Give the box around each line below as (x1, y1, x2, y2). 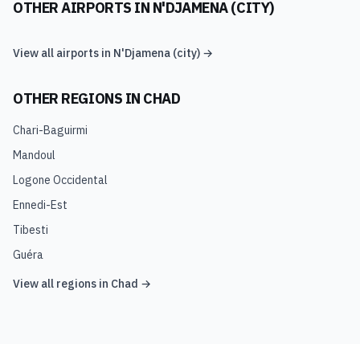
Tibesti (13, 223, 48, 237)
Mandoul (13, 148, 55, 162)
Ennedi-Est (13, 198, 67, 212)
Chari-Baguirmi (13, 123, 88, 137)
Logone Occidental (13, 173, 108, 187)
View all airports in (13, 46, 113, 60)
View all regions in (13, 276, 111, 291)
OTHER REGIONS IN (13, 89, 144, 108)
